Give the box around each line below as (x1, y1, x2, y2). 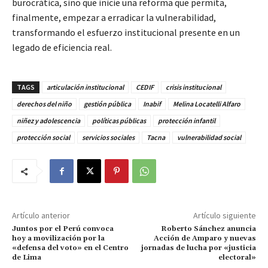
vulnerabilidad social (177, 133, 241, 142)
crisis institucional (166, 83, 221, 92)
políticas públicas (92, 116, 146, 126)
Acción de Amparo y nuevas (153, 234, 256, 243)
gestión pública (84, 99, 131, 109)
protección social (17, 133, 70, 142)
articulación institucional (47, 83, 124, 92)
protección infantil (158, 116, 215, 126)
